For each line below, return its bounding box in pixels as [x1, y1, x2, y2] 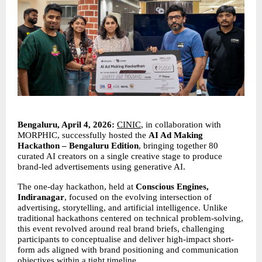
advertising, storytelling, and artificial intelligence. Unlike [18, 202, 227, 212]
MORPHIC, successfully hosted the [18, 130, 149, 140]
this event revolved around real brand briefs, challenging [18, 223, 225, 233]
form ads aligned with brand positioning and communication [18, 244, 239, 254]
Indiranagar [18, 192, 64, 202]
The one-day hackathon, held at [18, 181, 136, 191]
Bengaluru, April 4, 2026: [18, 119, 115, 129]
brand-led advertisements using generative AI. [18, 161, 185, 171]
